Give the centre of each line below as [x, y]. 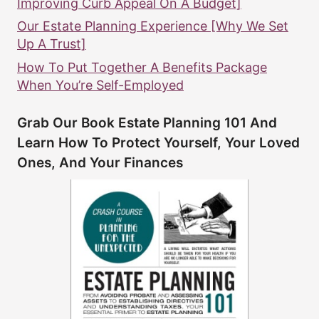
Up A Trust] [52, 44]
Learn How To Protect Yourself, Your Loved [158, 142]
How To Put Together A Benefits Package [142, 67]
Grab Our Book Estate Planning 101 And [147, 122]
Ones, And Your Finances [100, 162]
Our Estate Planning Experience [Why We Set [153, 26]
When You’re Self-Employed [100, 85]
